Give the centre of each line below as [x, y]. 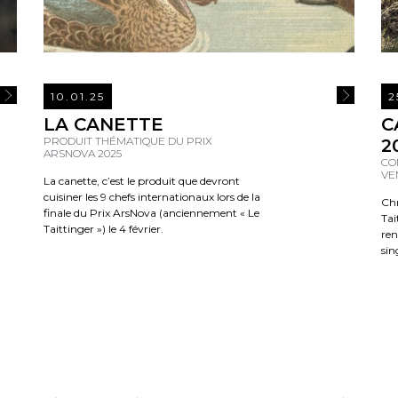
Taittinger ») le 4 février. [103, 229]
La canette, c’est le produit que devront [142, 181]
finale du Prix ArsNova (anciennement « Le [151, 213]
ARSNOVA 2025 [83, 154]
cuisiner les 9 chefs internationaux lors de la [152, 197]
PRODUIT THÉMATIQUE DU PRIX [128, 141]
